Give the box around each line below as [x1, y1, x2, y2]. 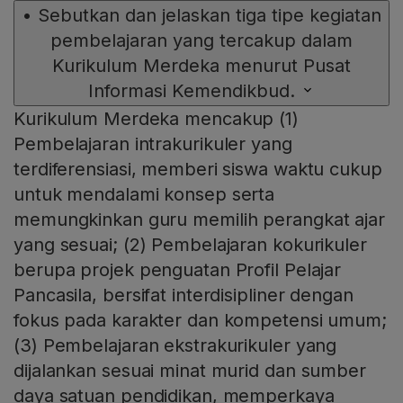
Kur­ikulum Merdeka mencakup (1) [13, 107, 299, 130]
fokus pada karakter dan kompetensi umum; [13, 309, 387, 331]
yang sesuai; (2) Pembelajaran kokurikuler [13, 233, 367, 255]
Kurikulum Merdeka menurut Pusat [52, 54, 351, 76]
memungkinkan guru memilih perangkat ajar [13, 208, 385, 230]
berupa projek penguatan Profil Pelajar [13, 258, 342, 281]
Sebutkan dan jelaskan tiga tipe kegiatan [37, 4, 381, 26]
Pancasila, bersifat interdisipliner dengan [13, 283, 354, 306]
